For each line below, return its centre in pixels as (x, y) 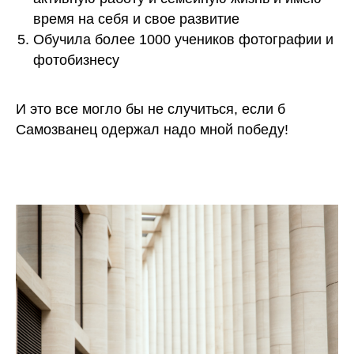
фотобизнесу (76, 60)
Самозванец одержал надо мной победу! (152, 130)
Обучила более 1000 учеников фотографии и (183, 40)
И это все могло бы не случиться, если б (151, 109)
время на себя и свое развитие (136, 19)
